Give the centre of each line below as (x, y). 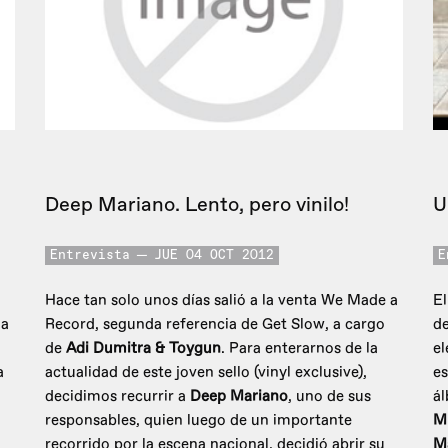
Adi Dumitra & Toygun (143, 349)
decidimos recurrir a (117, 397)
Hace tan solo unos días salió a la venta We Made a (221, 301)
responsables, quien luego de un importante (198, 421)
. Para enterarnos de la (299, 349)
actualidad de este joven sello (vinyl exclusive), (206, 373)
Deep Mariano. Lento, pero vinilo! (197, 205)
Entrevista (90, 256)
